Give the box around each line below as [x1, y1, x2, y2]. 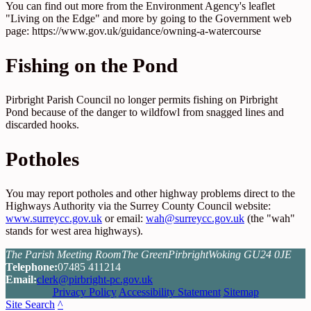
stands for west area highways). [6, 224, 146, 237]
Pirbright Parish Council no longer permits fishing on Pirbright [6, 93, 278, 106]
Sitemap [223, 285, 259, 298]
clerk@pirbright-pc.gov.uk [37, 273, 153, 285]
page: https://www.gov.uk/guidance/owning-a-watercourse [6, 24, 261, 37]
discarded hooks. [6, 118, 82, 131]
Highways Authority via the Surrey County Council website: [6, 199, 271, 212]
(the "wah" [244, 212, 295, 224]
